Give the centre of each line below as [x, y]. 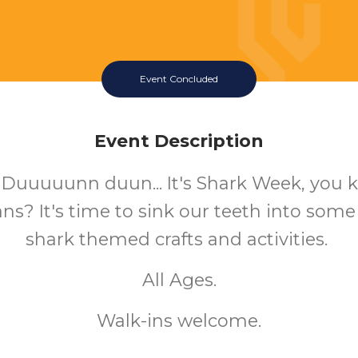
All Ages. [179, 280]
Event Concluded [179, 79]
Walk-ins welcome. [179, 321]
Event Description [179, 141]
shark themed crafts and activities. [179, 239]
